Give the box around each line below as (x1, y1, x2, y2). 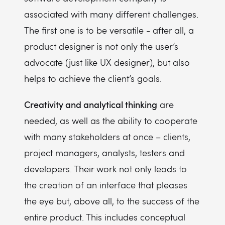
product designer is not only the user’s (24, 40, 178, 52)
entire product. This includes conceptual (24, 211, 185, 223)
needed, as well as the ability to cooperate (24, 115, 197, 127)
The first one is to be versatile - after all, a (24, 24, 194, 36)
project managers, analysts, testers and (24, 147, 185, 159)
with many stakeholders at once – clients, (24, 131, 190, 143)
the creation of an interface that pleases (24, 179, 187, 191)
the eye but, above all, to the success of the (24, 195, 199, 207)
